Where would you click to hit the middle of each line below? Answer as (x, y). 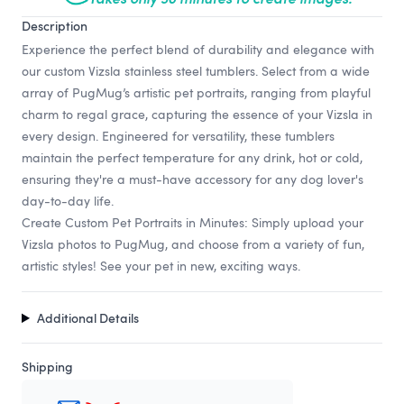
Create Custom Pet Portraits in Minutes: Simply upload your (193, 223)
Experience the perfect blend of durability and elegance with (198, 50)
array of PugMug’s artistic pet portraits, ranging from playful (196, 93)
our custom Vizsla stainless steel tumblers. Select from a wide (196, 71)
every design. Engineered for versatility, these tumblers (178, 136)
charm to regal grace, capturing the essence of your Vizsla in (197, 115)
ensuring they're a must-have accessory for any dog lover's (193, 179)
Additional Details (87, 318)
